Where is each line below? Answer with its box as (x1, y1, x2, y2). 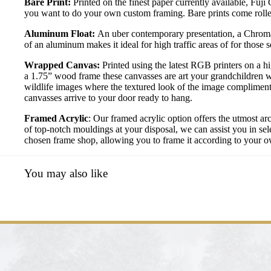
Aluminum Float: (24, 28, 97, 39)
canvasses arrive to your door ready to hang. (24, 92, 192, 103)
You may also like (24, 167, 108, 180)
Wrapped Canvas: (24, 59, 102, 70)
